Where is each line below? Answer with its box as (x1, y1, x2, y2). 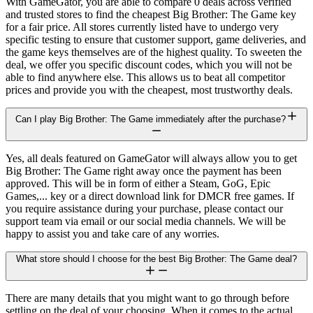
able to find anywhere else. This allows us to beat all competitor (6, 71, 285, 83)
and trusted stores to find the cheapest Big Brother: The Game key (6, 8, 296, 20)
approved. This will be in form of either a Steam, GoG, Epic (6, 177, 270, 189)
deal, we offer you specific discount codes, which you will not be (6, 58, 292, 71)
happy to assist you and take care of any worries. (6, 227, 219, 240)
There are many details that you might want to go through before (6, 291, 289, 304)
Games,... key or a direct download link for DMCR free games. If (6, 189, 294, 202)
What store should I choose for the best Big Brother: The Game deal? (16, 253, 297, 264)
